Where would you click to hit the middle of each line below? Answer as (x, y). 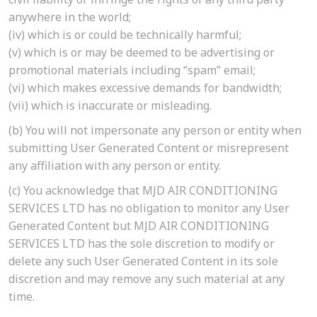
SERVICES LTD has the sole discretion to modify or (142, 244)
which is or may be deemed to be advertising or (148, 53)
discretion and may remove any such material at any (146, 279)
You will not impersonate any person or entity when (162, 131)
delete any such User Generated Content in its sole (143, 261)
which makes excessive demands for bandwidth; (153, 88)
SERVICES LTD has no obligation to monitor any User (149, 208)
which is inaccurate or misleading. (120, 106)
